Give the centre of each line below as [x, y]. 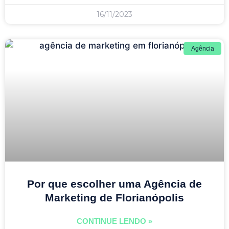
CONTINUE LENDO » [114, 221]
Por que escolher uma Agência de [114, 184]
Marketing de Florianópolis [114, 197]
